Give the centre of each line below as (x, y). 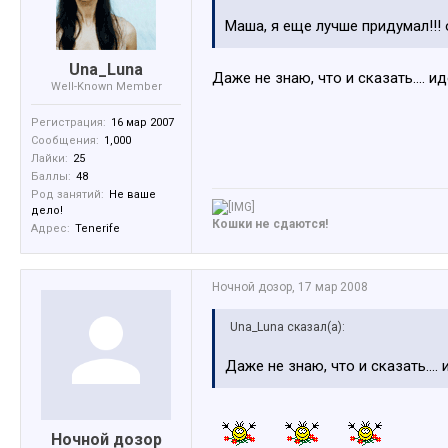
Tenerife (97, 229)
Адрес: (50, 229)
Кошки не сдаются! (270, 224)
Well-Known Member (106, 87)
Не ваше (132, 195)
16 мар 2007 (142, 123)
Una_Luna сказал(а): (287, 327)
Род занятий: (67, 195)
